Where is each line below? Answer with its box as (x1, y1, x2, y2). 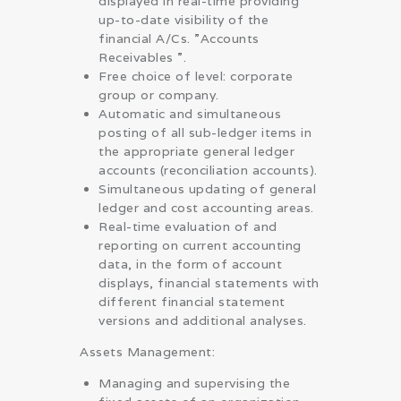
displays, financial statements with (98, 274, 320, 291)
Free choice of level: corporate (98, 67, 294, 84)
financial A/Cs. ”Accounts (98, 30, 260, 47)
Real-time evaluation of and (98, 218, 277, 235)
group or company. (98, 86, 219, 103)
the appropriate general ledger (98, 142, 294, 159)
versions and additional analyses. (98, 311, 307, 328)
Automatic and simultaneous (98, 105, 281, 122)
